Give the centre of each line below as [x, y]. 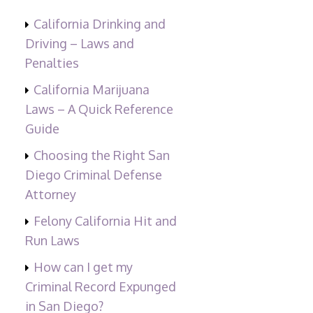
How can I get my [83, 267]
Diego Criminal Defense [93, 175]
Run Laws [52, 241]
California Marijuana [91, 90]
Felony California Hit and [105, 221]
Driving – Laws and [79, 44]
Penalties [52, 63]
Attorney [50, 195]
